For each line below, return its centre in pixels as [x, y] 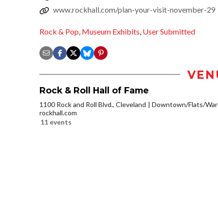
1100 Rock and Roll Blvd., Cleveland [93, 104]
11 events [56, 122]
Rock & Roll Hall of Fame [94, 90]
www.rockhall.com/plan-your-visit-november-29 [134, 10]
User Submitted [169, 31]
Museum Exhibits [111, 31]
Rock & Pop [59, 31]
